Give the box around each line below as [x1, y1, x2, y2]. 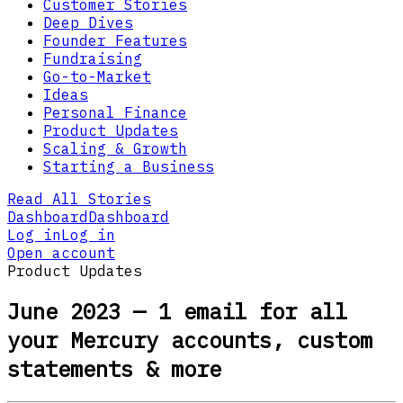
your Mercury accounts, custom [7, 326, 372, 355]
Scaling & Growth [43, 139, 187, 157]
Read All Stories [7, 189, 151, 208]
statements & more [7, 354, 221, 384]
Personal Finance [43, 103, 187, 121]
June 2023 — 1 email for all [7, 297, 347, 327]
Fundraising [43, 49, 142, 67]
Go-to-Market [43, 67, 151, 85]
